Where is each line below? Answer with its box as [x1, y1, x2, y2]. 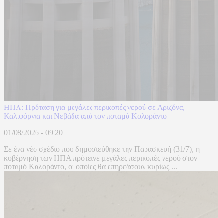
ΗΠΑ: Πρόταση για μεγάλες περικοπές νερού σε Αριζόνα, [4, 103, 185, 112]
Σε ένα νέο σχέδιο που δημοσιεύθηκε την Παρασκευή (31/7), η [4, 145, 200, 154]
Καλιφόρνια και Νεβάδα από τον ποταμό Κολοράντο [4, 112, 167, 121]
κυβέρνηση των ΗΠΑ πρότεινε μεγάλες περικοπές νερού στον [4, 154, 197, 163]
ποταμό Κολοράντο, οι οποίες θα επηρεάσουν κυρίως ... [4, 163, 177, 171]
